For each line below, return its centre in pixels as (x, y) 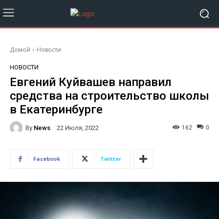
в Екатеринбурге (56, 109)
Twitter (111, 159)
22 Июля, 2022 (78, 128)
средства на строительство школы (109, 96)
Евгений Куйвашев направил (91, 82)
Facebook (47, 159)
